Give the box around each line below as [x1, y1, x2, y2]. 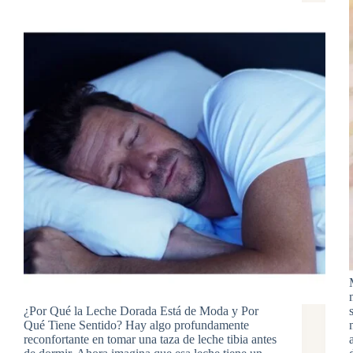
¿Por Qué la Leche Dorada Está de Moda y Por [24, 303, 258, 318]
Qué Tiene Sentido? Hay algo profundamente [24, 318, 249, 332]
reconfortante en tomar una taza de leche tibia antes [24, 332, 277, 346]
